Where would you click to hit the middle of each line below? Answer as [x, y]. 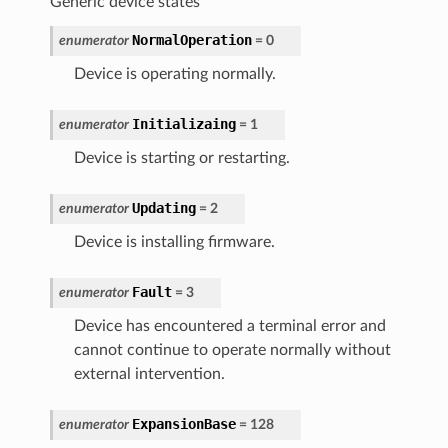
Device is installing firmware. [174, 241]
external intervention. [149, 373]
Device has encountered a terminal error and [229, 325]
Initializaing [183, 123]
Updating [163, 207]
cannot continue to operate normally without [232, 349]
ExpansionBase [183, 423]
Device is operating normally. [174, 73]
